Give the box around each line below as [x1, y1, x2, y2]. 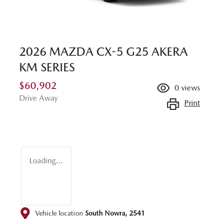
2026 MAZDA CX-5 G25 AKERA [19, 44, 188, 59]
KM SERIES [19, 60, 75, 74]
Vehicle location [35, 209, 83, 218]
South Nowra [85, 209, 125, 218]
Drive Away [19, 93, 58, 103]
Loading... [29, 155, 63, 165]
